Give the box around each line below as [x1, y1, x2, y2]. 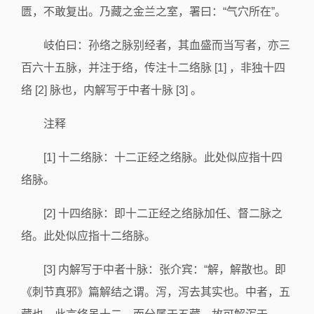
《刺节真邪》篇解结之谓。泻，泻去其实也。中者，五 [21, 286, 290, 298]
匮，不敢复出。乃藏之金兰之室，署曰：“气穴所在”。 [21, 6, 286, 18]
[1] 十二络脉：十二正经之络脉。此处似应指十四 [43, 151, 282, 163]
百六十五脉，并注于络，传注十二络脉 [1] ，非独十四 [21, 62, 285, 74]
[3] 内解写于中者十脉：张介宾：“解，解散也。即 [43, 264, 286, 275]
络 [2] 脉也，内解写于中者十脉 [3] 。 [21, 84, 202, 96]
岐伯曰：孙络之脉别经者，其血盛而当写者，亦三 [43, 39, 290, 51]
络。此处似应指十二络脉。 [21, 230, 156, 242]
